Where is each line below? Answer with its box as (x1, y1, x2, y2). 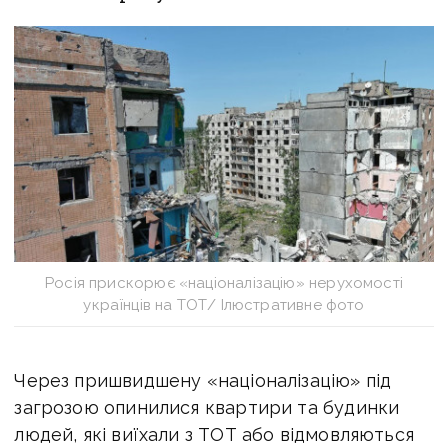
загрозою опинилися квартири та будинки (14, 396, 400, 418)
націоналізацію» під (217, 369, 392, 391)
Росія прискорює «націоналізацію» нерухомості (45, 273, 403, 292)
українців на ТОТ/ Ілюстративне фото (83, 295, 365, 314)
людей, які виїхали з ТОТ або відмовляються (14, 423, 414, 445)
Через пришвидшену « (14, 369, 218, 391)
